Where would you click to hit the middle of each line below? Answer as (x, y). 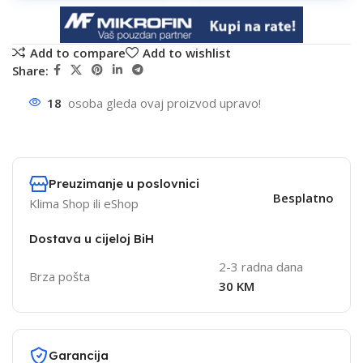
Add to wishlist (186, 52)
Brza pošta (60, 277)
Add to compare (77, 52)
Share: (30, 70)
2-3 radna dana (261, 267)
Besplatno (303, 198)
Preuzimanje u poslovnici (124, 184)
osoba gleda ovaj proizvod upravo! (164, 103)
